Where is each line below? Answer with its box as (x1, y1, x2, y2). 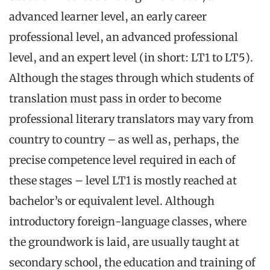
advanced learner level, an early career (9, 10, 207, 24)
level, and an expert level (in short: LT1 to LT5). (9, 51, 253, 65)
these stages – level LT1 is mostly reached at (9, 174, 237, 188)
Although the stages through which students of (9, 71, 254, 86)
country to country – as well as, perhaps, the (9, 133, 239, 147)
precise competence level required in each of (9, 153, 236, 168)
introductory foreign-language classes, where (9, 215, 246, 229)
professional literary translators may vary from (9, 112, 254, 127)
